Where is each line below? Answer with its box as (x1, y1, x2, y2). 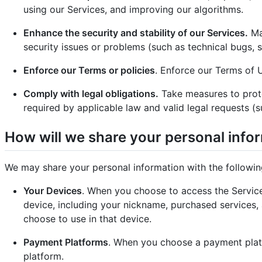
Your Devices (23, 184, 82, 196)
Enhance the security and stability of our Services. (23, 26, 248, 39)
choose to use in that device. (23, 212, 151, 225)
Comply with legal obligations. (23, 87, 158, 99)
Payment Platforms (23, 236, 108, 248)
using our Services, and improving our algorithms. (23, 3, 243, 15)
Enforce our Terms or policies (23, 64, 155, 76)
